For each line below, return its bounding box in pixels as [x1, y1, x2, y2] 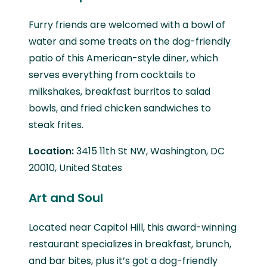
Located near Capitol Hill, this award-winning [29, 220, 237, 234]
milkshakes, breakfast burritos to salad [29, 84, 210, 98]
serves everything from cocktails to [29, 67, 195, 82]
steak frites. [29, 117, 83, 132]
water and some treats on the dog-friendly [29, 34, 231, 48]
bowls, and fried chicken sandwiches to [29, 101, 211, 115]
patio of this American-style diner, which [29, 51, 218, 65]
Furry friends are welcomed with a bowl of [29, 17, 225, 32]
